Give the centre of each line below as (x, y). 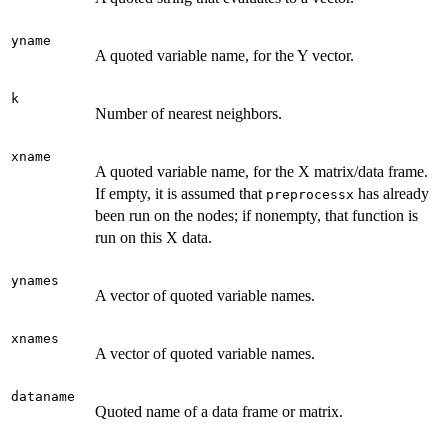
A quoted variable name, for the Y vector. (224, 55)
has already (391, 193)
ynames (35, 280)
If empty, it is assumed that (180, 193)
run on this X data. (153, 237)
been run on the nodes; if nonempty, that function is (256, 215)
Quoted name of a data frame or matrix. (219, 411)
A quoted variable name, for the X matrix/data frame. (261, 171)
